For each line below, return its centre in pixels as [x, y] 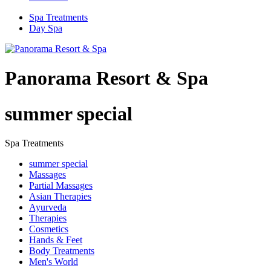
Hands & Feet [56, 240]
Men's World [54, 262]
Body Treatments [62, 251]
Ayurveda [48, 207]
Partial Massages [61, 186]
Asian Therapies [60, 197]
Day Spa [46, 28]
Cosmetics [49, 229]
